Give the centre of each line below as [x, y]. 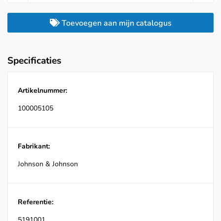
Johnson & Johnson [48, 164]
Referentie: [36, 202]
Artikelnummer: [42, 91]
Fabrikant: [34, 147]
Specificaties [34, 61]
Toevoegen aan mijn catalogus [115, 23]
